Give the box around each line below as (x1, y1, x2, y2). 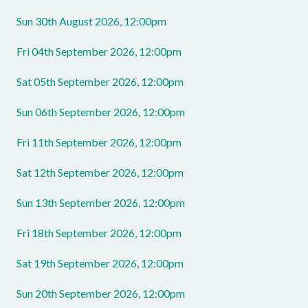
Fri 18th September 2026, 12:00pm (16, 226, 181, 240)
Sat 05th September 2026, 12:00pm (16, 75, 184, 89)
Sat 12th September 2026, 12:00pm (16, 166, 184, 179)
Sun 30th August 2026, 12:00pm (16, 14, 166, 28)
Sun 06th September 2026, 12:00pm (16, 105, 185, 119)
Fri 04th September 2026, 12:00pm (16, 45, 181, 58)
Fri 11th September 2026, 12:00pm (16, 135, 181, 149)
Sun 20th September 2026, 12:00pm (16, 287, 185, 300)
